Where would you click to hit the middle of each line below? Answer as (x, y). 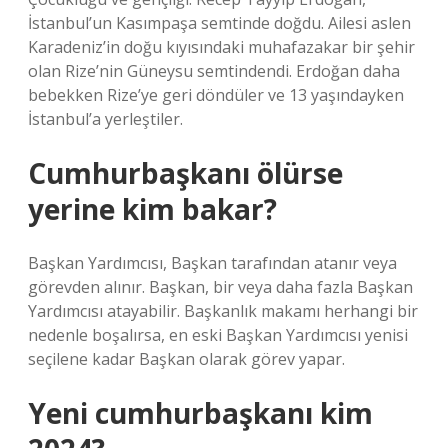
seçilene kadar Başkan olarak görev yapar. (186, 359)
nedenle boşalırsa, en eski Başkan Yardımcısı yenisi (218, 335)
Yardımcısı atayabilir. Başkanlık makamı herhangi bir (223, 311)
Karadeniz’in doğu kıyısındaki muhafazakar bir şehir (221, 47)
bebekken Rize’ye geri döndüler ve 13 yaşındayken (216, 95)
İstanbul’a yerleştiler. (105, 119)
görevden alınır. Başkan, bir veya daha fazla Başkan (220, 287)
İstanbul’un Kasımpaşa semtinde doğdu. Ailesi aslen (219, 23)
